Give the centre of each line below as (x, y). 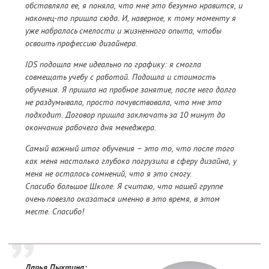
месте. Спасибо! (55, 212)
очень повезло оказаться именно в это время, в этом (122, 199)
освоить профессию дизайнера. (81, 44)
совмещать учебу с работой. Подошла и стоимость (120, 77)
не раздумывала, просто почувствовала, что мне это (123, 102)
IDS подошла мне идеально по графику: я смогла (113, 65)
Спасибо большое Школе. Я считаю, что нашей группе (124, 186)
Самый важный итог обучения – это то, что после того (130, 149)
